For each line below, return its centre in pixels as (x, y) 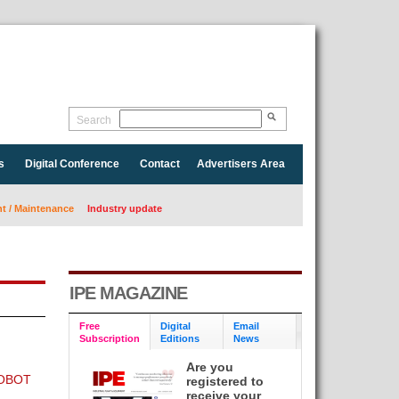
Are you (210, 367)
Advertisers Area (240, 164)
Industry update (124, 208)
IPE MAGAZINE (128, 293)
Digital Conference (72, 164)
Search (94, 120)
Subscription (109, 338)
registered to (225, 381)
